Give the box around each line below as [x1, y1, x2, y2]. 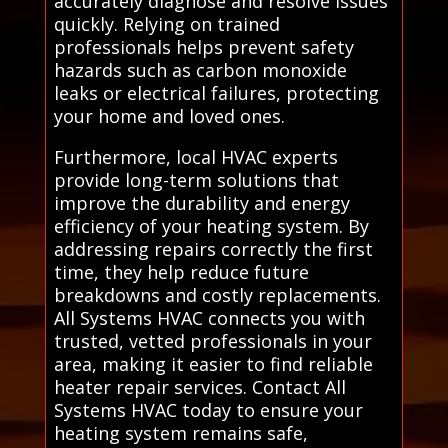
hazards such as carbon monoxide [53, 57, 347, 82]
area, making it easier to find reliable [53, 351, 373, 376]
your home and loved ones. [53, 103, 285, 128]
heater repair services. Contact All [53, 374, 346, 399]
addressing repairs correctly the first [53, 236, 373, 261]
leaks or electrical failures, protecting [53, 80, 379, 105]
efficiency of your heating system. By [53, 213, 369, 238]
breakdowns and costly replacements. [53, 282, 381, 307]
